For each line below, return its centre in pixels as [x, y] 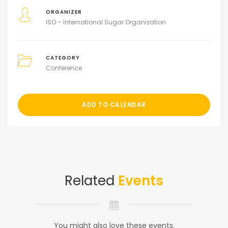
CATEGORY [63, 58]
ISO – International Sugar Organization [106, 22]
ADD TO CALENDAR [114, 104]
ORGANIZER [64, 12]
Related [91, 180]
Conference [64, 68]
